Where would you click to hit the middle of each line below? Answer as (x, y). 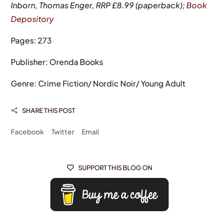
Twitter (63, 132)
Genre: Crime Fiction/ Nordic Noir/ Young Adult (98, 84)
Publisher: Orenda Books (57, 62)
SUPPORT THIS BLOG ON (115, 168)
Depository (33, 19)
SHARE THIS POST (49, 111)
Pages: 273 (32, 41)
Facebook (28, 132)
